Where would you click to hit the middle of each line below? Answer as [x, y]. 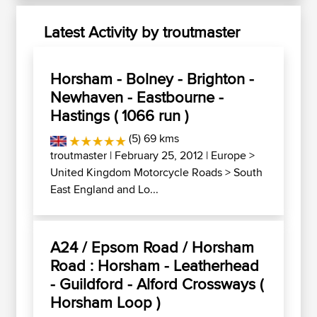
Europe [229, 155]
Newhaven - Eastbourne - [137, 97]
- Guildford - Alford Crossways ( [157, 284]
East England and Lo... [104, 189]
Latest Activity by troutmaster [142, 32]
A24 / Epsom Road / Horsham [152, 247]
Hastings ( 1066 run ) [119, 115]
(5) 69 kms [152, 138]
